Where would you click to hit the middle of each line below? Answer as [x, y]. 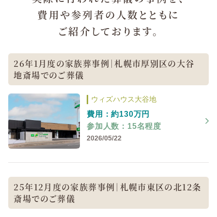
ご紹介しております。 [108, 31]
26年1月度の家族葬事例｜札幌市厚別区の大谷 [104, 63]
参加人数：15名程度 [124, 126]
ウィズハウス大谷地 [124, 100]
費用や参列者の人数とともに [108, 15]
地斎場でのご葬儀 [49, 75]
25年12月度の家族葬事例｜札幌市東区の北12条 [108, 187]
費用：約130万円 [118, 114]
